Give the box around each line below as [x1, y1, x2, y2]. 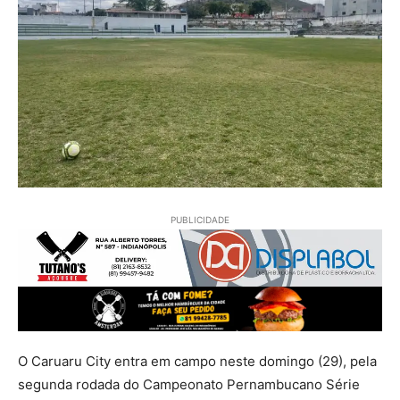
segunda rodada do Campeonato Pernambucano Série [18, 376, 360, 394]
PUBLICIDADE [171, 214, 229, 225]
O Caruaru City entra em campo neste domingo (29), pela [18, 353, 377, 371]
